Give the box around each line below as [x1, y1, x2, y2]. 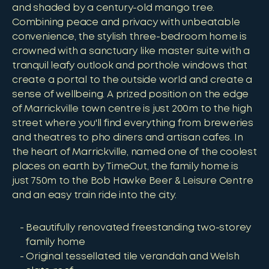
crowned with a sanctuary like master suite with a [12, 47, 250, 56]
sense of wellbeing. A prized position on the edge [12, 90, 249, 99]
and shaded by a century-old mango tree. [12, 4, 215, 13]
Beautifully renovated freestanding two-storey [26, 223, 252, 232]
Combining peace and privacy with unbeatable [12, 18, 240, 27]
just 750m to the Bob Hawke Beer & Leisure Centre [12, 177, 253, 186]
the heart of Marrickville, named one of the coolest [12, 148, 257, 157]
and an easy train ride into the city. [12, 191, 177, 200]
